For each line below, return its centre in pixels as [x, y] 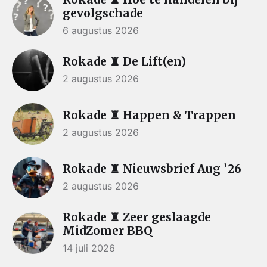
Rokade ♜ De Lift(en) [124, 62]
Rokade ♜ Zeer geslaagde [137, 217]
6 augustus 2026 [101, 31]
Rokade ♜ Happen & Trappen [149, 115]
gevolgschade [103, 13]
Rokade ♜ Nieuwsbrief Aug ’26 [152, 169]
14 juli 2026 [89, 248]
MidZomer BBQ [108, 231]
